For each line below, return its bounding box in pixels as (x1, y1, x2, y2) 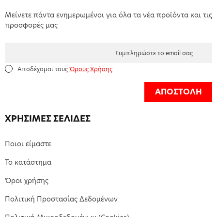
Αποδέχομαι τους (17, 64, 69, 73)
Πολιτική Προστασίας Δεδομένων (5, 194, 118, 204)
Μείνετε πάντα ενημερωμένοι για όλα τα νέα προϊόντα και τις (5, 10, 212, 20)
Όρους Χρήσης (69, 64, 112, 73)
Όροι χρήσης (5, 175, 48, 186)
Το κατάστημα (5, 157, 51, 167)
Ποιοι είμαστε (5, 139, 51, 149)
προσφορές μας (5, 20, 58, 30)
